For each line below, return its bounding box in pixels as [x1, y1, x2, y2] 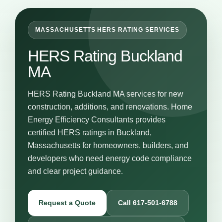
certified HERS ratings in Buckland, [28, 128, 152, 137]
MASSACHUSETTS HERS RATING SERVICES [35, 26, 179, 33]
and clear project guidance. [28, 166, 123, 175]
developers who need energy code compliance [28, 154, 192, 163]
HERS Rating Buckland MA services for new [28, 89, 183, 98]
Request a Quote [39, 198, 96, 207]
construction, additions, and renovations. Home [28, 102, 192, 111]
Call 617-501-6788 [118, 198, 177, 207]
